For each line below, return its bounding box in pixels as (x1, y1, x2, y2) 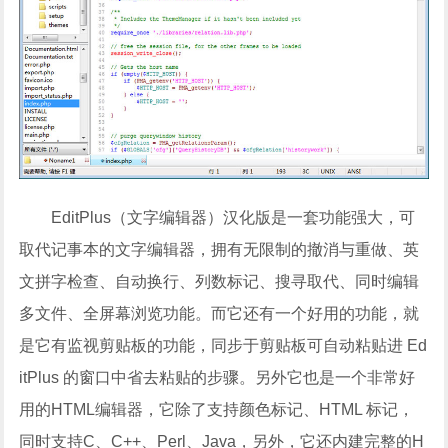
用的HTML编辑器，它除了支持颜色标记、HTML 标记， (19, 401, 415, 419)
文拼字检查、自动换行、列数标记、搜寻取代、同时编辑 (19, 273, 420, 291)
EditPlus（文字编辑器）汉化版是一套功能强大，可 (51, 209, 416, 227)
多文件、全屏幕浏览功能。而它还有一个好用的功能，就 (19, 305, 420, 323)
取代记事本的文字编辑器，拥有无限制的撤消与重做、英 (19, 241, 420, 259)
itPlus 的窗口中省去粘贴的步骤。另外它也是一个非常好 (19, 369, 416, 387)
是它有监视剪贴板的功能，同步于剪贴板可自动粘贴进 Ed (19, 337, 428, 355)
